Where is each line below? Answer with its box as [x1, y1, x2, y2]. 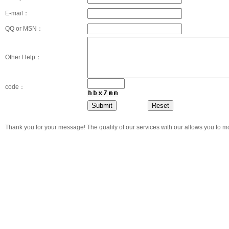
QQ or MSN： [5, 25, 43, 32]
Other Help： [5, 54, 41, 61]
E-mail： [5, 10, 29, 17]
